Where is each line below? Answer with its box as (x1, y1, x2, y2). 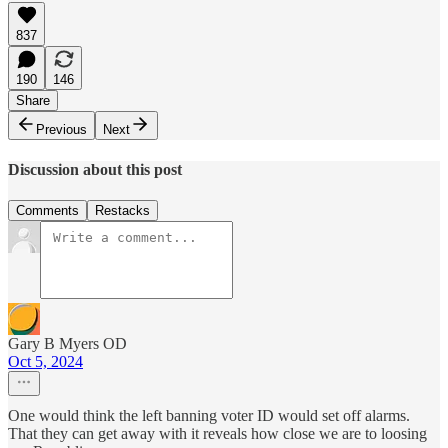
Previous (36, 121, 87, 137)
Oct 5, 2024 (8, 353, 83, 371)
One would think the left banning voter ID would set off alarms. (8, 407, 410, 425)
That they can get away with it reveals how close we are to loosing (8, 425, 427, 443)
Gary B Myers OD (8, 335, 127, 353)
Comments (16, 203, 79, 219)
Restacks (95, 203, 150, 219)
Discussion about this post (8, 160, 182, 178)
